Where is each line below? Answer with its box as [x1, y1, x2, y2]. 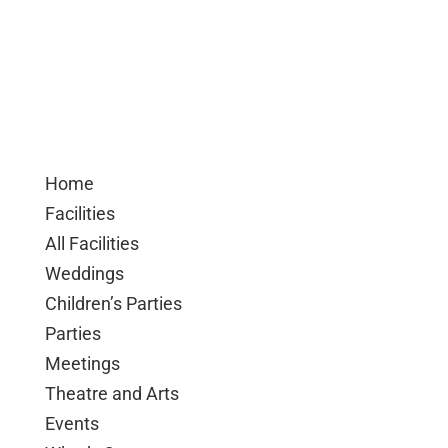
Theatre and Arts [44, 383, 179, 404]
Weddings [44, 263, 124, 284]
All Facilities [44, 233, 139, 254]
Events [44, 413, 99, 434]
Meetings [44, 353, 120, 374]
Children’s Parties [44, 293, 182, 314]
